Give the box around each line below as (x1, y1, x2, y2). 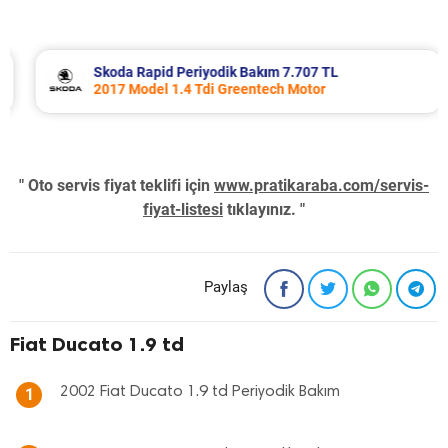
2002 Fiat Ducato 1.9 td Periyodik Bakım (60, 384, 340, 401)
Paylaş (204, 278, 248, 297)
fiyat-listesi (143, 200, 223, 220)
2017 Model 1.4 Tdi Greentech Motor (79, 81, 311, 98)
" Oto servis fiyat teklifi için (19, 176, 214, 196)
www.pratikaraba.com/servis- (214, 176, 429, 196)
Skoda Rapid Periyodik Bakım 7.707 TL (79, 64, 324, 81)
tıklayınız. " (223, 200, 305, 220)
